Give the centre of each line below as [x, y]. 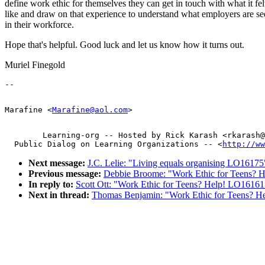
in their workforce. [39, 24]
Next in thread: [59, 195]
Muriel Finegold [35, 64]
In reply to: [51, 184]
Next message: [57, 163]
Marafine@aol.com [90, 109]
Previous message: [65, 173]
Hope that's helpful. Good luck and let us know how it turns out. [125, 44]
